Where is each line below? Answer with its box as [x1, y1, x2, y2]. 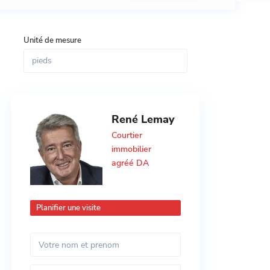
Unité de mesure [24, 35, 81, 46]
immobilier [111, 143, 151, 155]
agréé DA [111, 157, 149, 169]
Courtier [111, 130, 142, 141]
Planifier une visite [36, 202, 101, 213]
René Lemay [111, 112, 175, 127]
